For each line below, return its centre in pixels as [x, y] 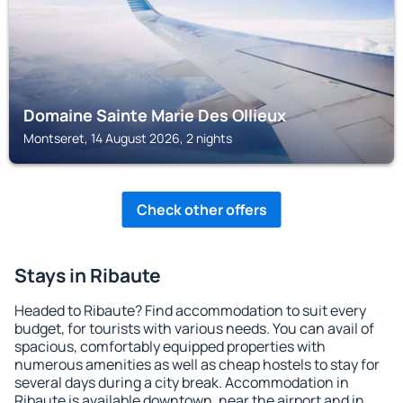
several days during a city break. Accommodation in [182, 382]
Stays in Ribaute [88, 275]
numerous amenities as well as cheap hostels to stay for [197, 364]
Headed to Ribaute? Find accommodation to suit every [190, 310]
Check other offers [201, 210]
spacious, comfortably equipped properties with [170, 346]
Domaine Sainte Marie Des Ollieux [155, 115]
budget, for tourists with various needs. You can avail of [194, 328]
